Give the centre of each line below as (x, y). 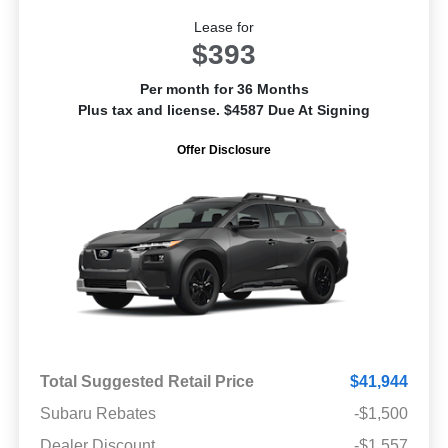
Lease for (224, 26)
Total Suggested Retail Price (146, 381)
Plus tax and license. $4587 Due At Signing (224, 109)
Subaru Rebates (97, 413)
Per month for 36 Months (224, 88)
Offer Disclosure (224, 149)
